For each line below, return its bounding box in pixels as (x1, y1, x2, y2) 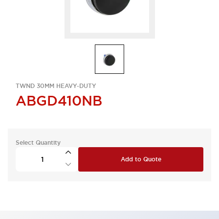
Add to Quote (120, 155, 161, 163)
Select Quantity (16, 139, 61, 147)
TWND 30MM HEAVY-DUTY (16, 82, 96, 90)
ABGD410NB (16, 92, 102, 109)
